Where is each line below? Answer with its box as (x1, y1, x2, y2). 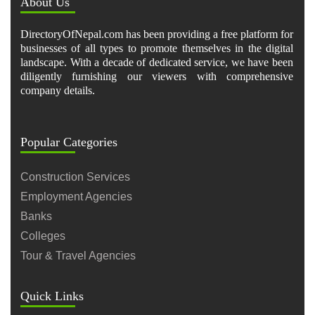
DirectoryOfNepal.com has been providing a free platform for (20, 28, 293, 40)
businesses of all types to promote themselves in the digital (20, 42, 293, 54)
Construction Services (20, 171, 130, 183)
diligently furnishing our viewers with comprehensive (20, 70, 293, 82)
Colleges (20, 230, 65, 242)
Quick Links (20, 289, 84, 303)
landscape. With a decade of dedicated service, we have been (20, 56, 293, 68)
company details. (20, 84, 95, 96)
